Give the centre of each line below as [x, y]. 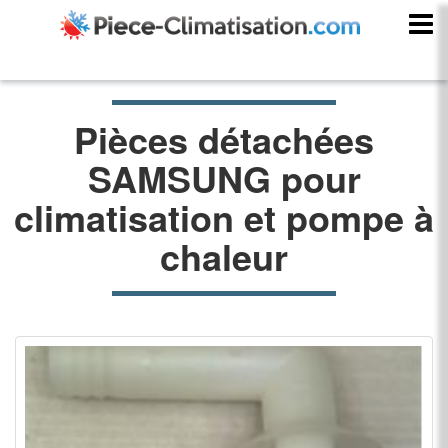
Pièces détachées [224, 139]
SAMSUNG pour [224, 178]
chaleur [224, 256]
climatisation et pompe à [224, 217]
